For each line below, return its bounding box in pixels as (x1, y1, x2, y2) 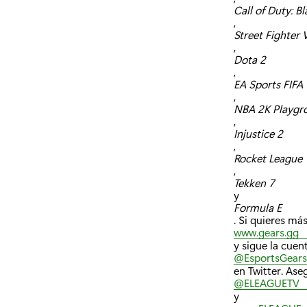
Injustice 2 (234, 125, 283, 140)
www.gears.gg (234, 224, 299, 239)
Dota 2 (234, 51, 266, 66)
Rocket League (234, 150, 302, 165)
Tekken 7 (234, 175, 275, 190)
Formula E (234, 199, 282, 214)
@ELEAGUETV (234, 275, 299, 290)
